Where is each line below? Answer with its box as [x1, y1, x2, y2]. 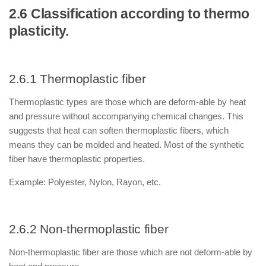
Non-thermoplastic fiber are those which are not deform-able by [9, 247, 252, 257]
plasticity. [9, 24, 69, 39]
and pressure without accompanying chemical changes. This [9, 111, 243, 121]
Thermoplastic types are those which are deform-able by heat [9, 97, 246, 107]
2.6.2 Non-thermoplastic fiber [9, 222, 169, 236]
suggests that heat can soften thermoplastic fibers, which [9, 125, 229, 135]
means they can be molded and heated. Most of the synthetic [9, 140, 245, 150]
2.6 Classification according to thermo [9, 7, 249, 21]
